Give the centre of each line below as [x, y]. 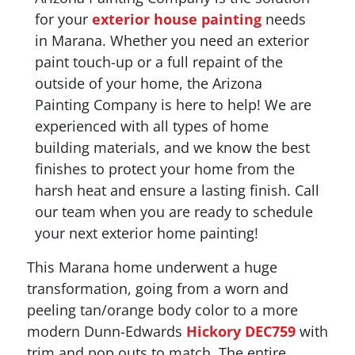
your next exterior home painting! [147, 233]
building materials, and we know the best [172, 147]
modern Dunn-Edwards [107, 331]
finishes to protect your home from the [165, 168]
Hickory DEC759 [241, 331]
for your [63, 19]
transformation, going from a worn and [158, 288]
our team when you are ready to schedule [174, 211]
